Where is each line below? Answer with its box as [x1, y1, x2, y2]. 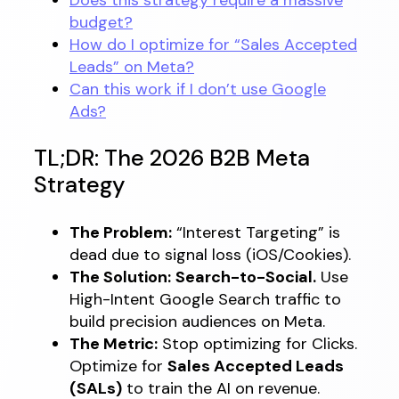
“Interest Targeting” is [172, 221, 340, 243]
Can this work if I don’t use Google [69, 77, 326, 100]
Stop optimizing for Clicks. [158, 332, 357, 354]
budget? [69, 11, 133, 33]
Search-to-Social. [175, 265, 316, 288]
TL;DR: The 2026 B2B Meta [34, 143, 310, 174]
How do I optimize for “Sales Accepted [69, 33, 357, 55]
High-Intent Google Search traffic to [69, 288, 341, 310]
